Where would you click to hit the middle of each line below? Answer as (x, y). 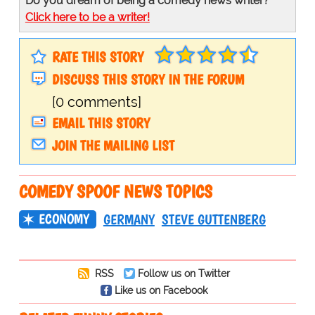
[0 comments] (96, 102)
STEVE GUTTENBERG (213, 219)
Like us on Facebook (161, 290)
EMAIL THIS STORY (101, 123)
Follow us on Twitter (184, 273)
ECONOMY (64, 218)
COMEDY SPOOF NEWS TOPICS (115, 191)
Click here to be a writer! (87, 17)
